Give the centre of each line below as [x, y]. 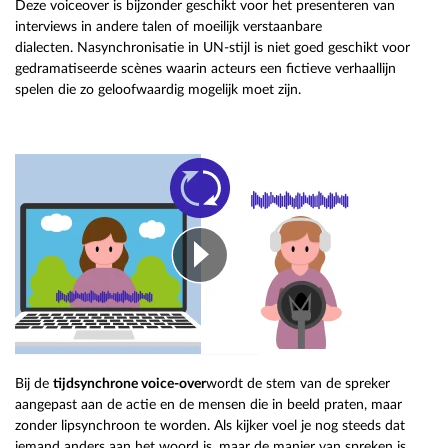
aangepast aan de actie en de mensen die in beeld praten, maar [208, 405]
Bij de [34, 384]
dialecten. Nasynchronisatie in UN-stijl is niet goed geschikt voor [212, 48]
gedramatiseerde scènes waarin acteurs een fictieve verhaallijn [205, 69]
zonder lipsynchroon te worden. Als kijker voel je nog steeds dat [210, 426]
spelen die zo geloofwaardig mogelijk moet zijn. [158, 90]
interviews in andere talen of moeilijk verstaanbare [168, 27]
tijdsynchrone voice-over [129, 384]
